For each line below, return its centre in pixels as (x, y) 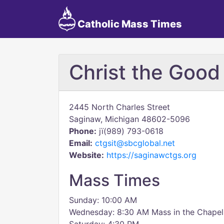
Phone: (83, 131)
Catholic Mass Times (128, 24)
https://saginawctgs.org (151, 155)
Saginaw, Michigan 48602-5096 (129, 119)
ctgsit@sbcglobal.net (135, 143)
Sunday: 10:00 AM (103, 200)
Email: (81, 143)
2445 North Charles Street (119, 107)
